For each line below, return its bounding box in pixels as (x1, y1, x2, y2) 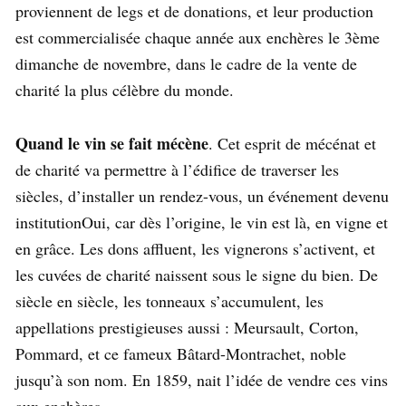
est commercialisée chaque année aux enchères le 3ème (15, 25, 380, 48)
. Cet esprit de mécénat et (208, 131, 376, 154)
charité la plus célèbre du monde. (15, 78, 234, 101)
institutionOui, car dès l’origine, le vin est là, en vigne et (15, 210, 388, 233)
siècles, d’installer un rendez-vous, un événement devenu (15, 184, 389, 207)
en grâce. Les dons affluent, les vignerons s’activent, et (15, 237, 375, 259)
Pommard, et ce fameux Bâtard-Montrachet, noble (15, 342, 346, 364)
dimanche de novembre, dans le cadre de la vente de (15, 52, 357, 74)
